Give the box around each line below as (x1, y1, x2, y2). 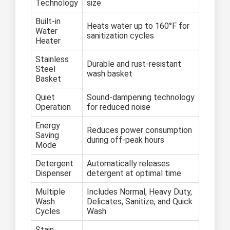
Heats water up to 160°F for (87, 21, 189, 31)
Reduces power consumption (87, 125, 192, 136)
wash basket (87, 69, 132, 79)
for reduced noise (87, 102, 150, 112)
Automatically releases (87, 159, 170, 169)
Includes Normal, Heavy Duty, (87, 187, 192, 197)
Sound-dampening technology (87, 92, 195, 103)
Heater (35, 36, 61, 46)
